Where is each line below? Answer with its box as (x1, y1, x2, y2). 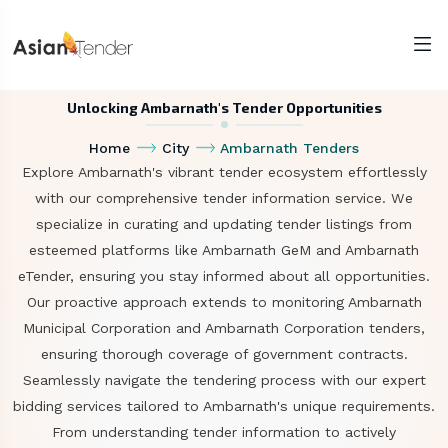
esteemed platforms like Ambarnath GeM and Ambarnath (29, 242, 419, 258)
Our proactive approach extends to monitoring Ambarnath (26, 294, 422, 310)
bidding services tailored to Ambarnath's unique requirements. (13, 398, 435, 414)
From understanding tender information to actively (52, 424, 396, 440)
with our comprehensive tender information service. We (35, 190, 413, 206)
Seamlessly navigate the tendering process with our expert (22, 372, 426, 388)
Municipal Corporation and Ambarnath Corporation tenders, (23, 320, 425, 336)
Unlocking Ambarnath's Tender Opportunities (66, 99, 382, 116)
